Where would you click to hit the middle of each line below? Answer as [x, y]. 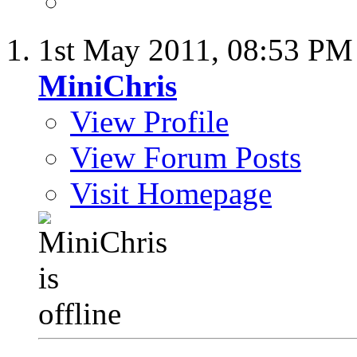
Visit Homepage [171, 194]
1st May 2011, [133, 50]
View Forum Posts [186, 158]
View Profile [149, 122]
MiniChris [108, 86]
